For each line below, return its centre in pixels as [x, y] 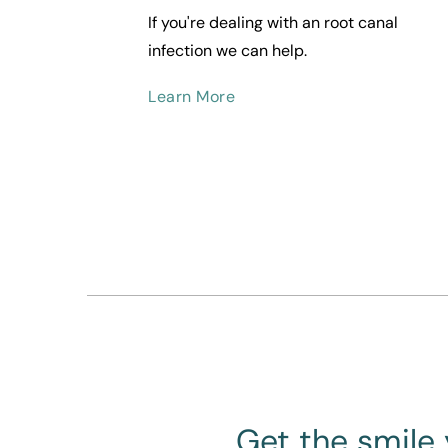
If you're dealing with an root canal [273, 23]
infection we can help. [227, 51]
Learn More [191, 97]
